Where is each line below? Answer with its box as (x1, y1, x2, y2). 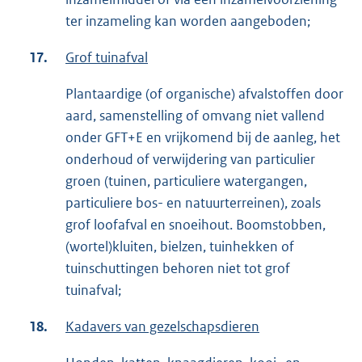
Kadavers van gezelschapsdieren (65, 318, 259, 336)
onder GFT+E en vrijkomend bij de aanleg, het (65, 128, 340, 147)
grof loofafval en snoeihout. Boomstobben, (65, 216, 326, 234)
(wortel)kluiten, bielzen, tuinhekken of (65, 238, 294, 256)
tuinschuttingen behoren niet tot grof (65, 259, 290, 278)
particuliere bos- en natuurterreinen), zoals (65, 194, 321, 213)
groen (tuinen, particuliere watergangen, (65, 172, 307, 191)
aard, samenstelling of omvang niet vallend (65, 107, 325, 125)
